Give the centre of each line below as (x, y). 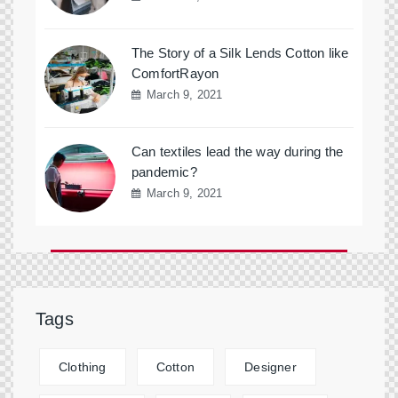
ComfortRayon (175, 73)
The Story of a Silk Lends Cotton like (240, 53)
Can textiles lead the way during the (238, 151)
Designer (271, 367)
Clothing (83, 367)
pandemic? (164, 172)
